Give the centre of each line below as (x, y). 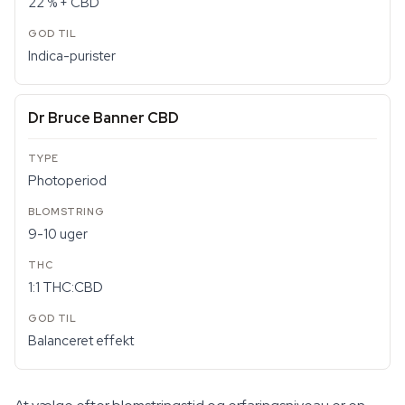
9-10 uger (58, 234)
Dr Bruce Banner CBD (104, 118)
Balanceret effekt (81, 341)
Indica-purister (72, 56)
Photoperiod (67, 181)
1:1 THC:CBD (66, 287)
